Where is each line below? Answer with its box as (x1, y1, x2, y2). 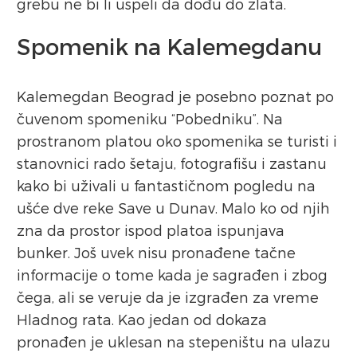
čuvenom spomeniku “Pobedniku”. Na (17, 109, 283, 127)
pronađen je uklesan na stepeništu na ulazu (17, 332, 331, 350)
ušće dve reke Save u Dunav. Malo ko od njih (17, 198, 330, 216)
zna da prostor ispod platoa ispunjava (17, 221, 284, 238)
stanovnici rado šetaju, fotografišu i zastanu (17, 154, 327, 171)
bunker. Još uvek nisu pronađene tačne (17, 243, 296, 261)
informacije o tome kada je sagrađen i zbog (17, 265, 328, 283)
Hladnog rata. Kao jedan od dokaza (17, 310, 267, 328)
